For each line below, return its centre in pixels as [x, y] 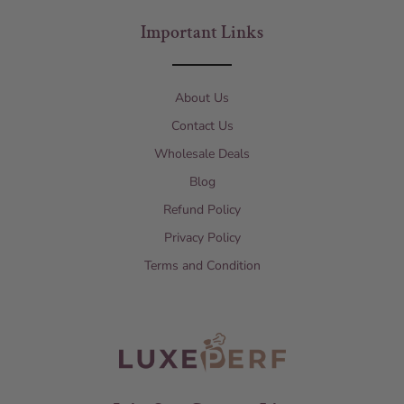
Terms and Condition [202, 266]
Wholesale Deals [202, 154]
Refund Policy [202, 210]
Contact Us [202, 126]
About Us [202, 98]
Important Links [202, 33]
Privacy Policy [202, 238]
